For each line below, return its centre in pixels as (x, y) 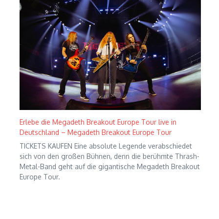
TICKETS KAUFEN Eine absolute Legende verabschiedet (106, 146)
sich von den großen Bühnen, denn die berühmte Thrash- (109, 156)
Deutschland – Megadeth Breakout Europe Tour (96, 132)
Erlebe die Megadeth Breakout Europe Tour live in (98, 122)
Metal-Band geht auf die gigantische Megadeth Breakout (110, 167)
